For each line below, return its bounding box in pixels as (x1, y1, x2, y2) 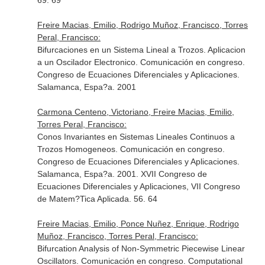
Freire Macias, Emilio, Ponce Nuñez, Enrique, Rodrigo (37, 219, 239, 228)
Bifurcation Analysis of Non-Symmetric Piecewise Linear (37, 244, 245, 253)
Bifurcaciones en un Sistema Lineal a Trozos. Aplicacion (37, 45, 245, 54)
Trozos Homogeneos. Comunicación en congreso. (37, 144, 225, 154)
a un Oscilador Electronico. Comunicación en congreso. (37, 57, 245, 67)
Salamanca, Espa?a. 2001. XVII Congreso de (37, 169, 207, 179)
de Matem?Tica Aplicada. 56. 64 (37, 194, 157, 203)
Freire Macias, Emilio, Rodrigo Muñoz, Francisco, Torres (37, 20, 248, 30)
